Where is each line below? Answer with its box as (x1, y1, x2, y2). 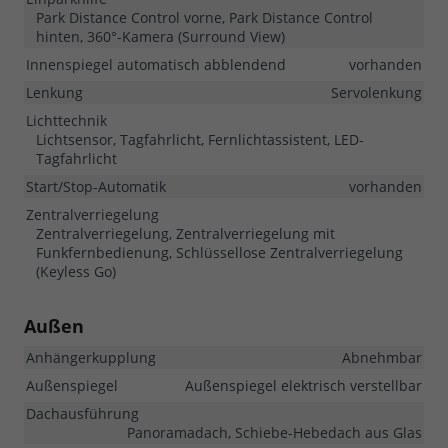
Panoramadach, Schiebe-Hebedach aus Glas (127, 422, 422, 442)
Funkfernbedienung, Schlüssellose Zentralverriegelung (36, 242, 403, 262)
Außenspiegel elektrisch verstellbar (185, 375, 422, 395)
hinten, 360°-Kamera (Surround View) (36, 26, 285, 46)
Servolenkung (331, 82, 422, 102)
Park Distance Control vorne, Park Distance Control (36, 7, 373, 27)
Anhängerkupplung (26, 347, 156, 367)
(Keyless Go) (36, 261, 116, 281)
